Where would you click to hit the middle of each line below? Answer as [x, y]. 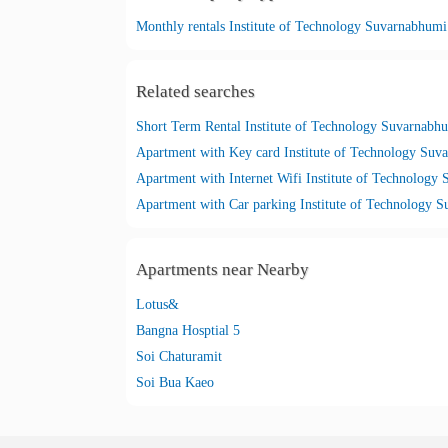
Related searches [195, 91]
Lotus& [157, 304]
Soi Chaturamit [179, 356]
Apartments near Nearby [222, 269]
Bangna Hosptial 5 [188, 330]
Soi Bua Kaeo [175, 382]
